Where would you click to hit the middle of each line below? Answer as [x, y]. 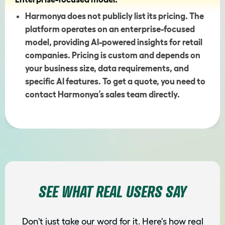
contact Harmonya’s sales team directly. [102, 94]
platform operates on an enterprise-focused [110, 29]
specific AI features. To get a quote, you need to [115, 81]
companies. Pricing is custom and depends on [113, 55]
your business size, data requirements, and [107, 68]
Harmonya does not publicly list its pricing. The [115, 16]
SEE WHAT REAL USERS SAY [113, 191]
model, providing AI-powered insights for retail [114, 42]
